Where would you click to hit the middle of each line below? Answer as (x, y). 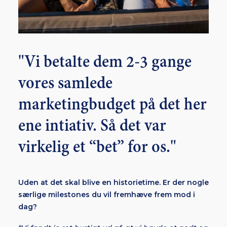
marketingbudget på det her (112, 105)
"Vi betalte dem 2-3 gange (105, 62)
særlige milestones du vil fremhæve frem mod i (107, 195)
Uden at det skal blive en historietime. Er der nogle (113, 182)
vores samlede (65, 83)
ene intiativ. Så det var (92, 126)
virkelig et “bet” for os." (97, 147)
